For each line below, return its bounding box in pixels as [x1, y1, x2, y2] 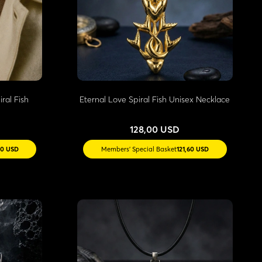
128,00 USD [130, 123, 180, 135]
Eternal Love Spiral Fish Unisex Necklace [80, 94, 230, 105]
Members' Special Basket [101, 144, 177, 153]
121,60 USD [176, 144, 209, 153]
